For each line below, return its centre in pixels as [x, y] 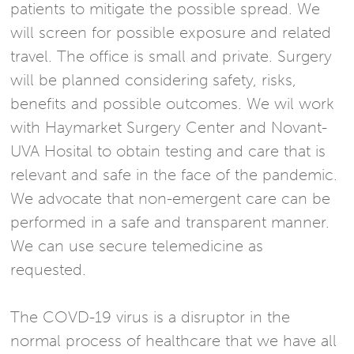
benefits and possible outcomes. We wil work [173, 104]
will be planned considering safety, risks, [154, 80]
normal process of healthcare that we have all [174, 341]
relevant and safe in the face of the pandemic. [174, 175]
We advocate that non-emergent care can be [171, 199]
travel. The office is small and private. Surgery [171, 56]
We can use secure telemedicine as [137, 246]
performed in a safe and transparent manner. [170, 222]
